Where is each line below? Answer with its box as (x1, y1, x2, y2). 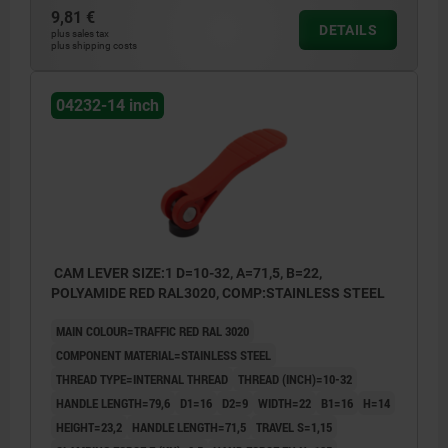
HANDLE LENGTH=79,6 (56, 394, 170, 413)
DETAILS (319, 22, 377, 39)
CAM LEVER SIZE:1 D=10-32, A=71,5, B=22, (51, 265, 322, 282)
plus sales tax (51, 28, 109, 40)
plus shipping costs (51, 40, 137, 52)
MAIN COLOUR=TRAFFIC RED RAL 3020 (56, 322, 249, 341)
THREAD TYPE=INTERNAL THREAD (56, 370, 228, 389)
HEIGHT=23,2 (56, 418, 122, 437)
